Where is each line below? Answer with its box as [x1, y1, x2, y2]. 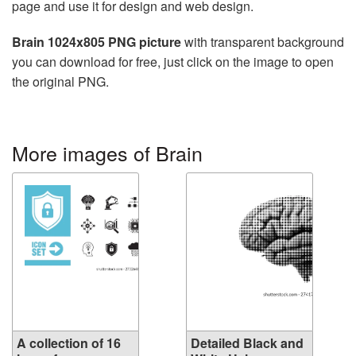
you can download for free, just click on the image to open [12, 52, 334, 71]
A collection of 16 [17, 333, 121, 352]
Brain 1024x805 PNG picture [12, 32, 181, 51]
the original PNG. [12, 72, 109, 91]
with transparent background [181, 32, 344, 51]
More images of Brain [12, 137, 203, 167]
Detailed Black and [191, 333, 304, 352]
